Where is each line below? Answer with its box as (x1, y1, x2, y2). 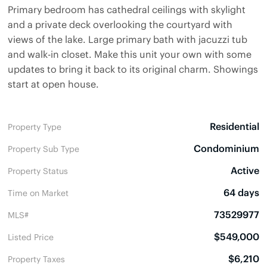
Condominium (194, 141, 259, 154)
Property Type (8, 120, 61, 132)
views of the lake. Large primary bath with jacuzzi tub (8, 32, 247, 45)
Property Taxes (8, 253, 65, 264)
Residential (210, 119, 259, 132)
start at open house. (8, 77, 99, 90)
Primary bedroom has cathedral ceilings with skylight (8, 2, 246, 15)
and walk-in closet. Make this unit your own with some (8, 47, 252, 60)
